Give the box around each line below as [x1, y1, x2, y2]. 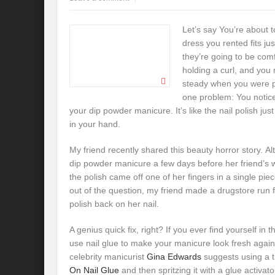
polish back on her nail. [69, 199, 159, 209]
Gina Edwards [147, 252, 201, 261]
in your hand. [69, 119, 120, 129]
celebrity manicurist [69, 252, 147, 261]
